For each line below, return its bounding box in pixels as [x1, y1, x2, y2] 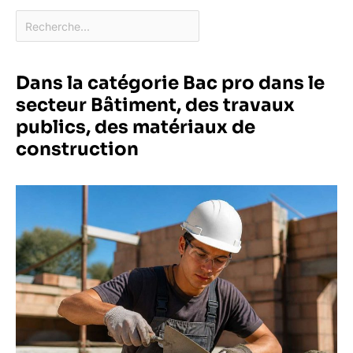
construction [16, 138, 139, 162]
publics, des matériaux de [16, 116, 255, 139]
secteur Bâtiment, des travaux [16, 94, 295, 117]
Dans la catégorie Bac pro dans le [16, 72, 325, 95]
